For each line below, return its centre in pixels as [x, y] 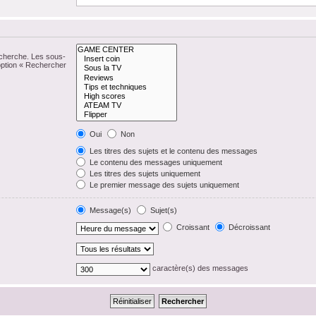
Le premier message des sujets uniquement [164, 184]
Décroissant [249, 227]
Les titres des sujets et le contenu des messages [173, 151]
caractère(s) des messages [200, 268]
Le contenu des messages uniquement [155, 162]
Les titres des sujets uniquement [144, 173]
